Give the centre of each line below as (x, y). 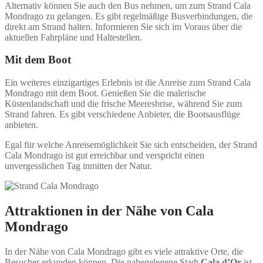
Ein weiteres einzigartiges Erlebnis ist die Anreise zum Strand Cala (128, 83)
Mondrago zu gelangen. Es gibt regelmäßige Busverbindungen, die (129, 16)
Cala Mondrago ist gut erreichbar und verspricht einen (104, 156)
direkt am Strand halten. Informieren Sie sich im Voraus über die (123, 26)
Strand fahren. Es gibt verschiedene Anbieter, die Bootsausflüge (122, 114)
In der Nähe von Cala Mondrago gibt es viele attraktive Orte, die (124, 251)
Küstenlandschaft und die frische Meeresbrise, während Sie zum (123, 104)
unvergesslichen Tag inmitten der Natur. (78, 166)
